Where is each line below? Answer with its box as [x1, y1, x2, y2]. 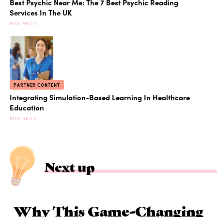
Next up [45, 157, 95, 175]
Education [10, 102, 44, 113]
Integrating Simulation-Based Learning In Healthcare [10, 92, 190, 103]
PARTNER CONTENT [14, 82, 60, 88]
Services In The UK [10, 7, 72, 18]
